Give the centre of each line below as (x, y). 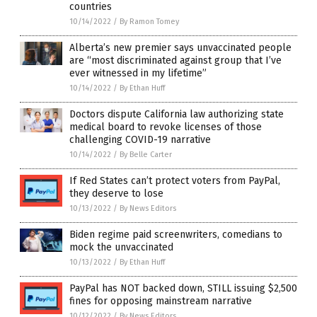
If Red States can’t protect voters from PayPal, (175, 180)
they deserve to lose (116, 193)
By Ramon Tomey (149, 21)
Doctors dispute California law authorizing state (177, 114)
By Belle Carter (146, 154)
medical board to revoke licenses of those (166, 127)
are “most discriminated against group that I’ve (175, 60)
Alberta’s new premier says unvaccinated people (180, 47)
